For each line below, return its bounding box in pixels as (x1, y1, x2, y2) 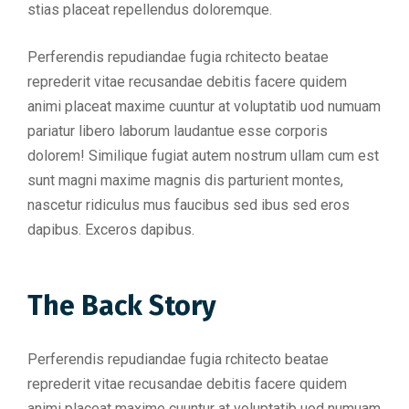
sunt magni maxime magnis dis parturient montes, (27, 172, 343, 189)
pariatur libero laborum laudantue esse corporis (27, 122, 328, 140)
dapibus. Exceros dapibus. (27, 221, 194, 238)
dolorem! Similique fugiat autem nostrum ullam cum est (27, 147, 379, 164)
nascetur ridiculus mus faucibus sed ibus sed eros (27, 196, 350, 214)
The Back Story (27, 289, 216, 322)
